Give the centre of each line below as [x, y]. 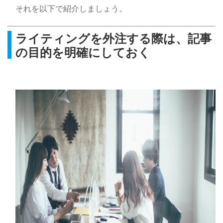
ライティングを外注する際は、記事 [113, 38]
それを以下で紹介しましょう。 [71, 8]
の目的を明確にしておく [83, 52]
